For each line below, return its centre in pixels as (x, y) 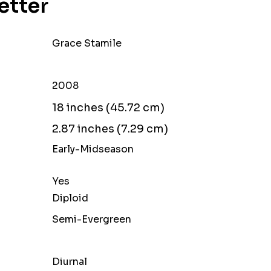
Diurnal (69, 262)
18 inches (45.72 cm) (108, 108)
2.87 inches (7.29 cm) (110, 129)
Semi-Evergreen (91, 219)
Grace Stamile (87, 43)
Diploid (70, 198)
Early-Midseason (93, 149)
